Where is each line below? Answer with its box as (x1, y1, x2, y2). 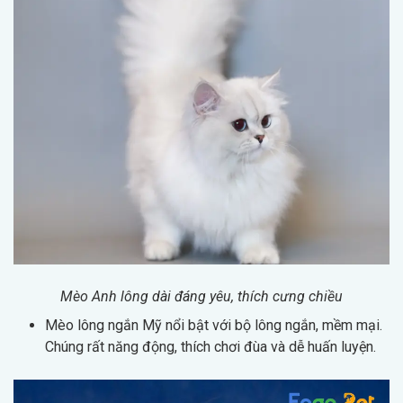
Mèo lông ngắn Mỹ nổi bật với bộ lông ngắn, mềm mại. (45, 316, 382, 334)
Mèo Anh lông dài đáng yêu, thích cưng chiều (60, 287, 343, 305)
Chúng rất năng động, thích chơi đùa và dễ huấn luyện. (45, 337, 376, 355)
